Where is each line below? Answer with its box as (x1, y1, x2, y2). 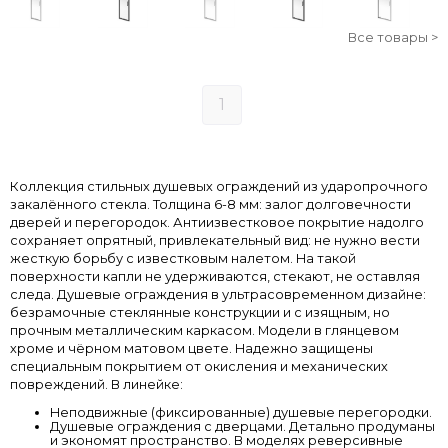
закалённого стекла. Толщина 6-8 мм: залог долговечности (10, 196, 411, 212)
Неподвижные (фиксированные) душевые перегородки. (50, 405, 432, 421)
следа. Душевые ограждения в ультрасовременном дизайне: (10, 286, 426, 302)
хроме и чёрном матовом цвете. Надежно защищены (10, 340, 373, 356)
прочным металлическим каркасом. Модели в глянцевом (10, 322, 399, 338)
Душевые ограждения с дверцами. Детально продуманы (50, 419, 435, 435)
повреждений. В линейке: (10, 376, 183, 392)
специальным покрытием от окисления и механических (10, 358, 388, 374)
